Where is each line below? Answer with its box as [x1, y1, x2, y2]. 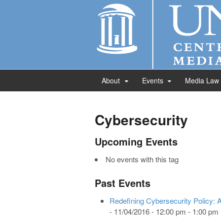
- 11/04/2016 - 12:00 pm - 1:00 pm [110, 206, 219, 217]
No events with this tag [106, 154, 179, 164]
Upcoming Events [95, 134, 178, 148]
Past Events [95, 176, 150, 190]
